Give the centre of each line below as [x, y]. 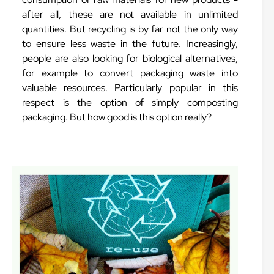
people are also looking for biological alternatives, [130, 58]
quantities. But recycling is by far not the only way [130, 29]
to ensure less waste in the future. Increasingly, [130, 44]
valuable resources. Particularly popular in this [130, 88]
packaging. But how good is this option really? [117, 117]
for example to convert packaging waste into [130, 73]
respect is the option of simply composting [130, 102]
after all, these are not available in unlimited [130, 14]
